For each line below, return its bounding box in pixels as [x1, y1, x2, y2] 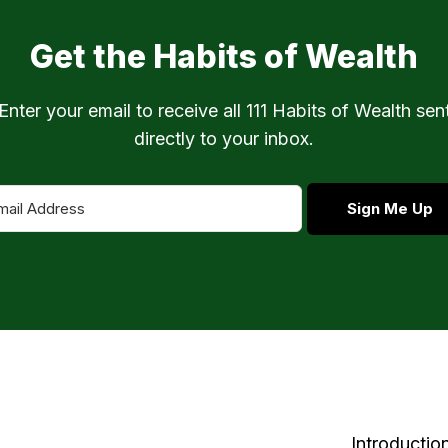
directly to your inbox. [134, 127, 314, 149]
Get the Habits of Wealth [30, 36, 418, 76]
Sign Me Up [347, 198, 434, 218]
